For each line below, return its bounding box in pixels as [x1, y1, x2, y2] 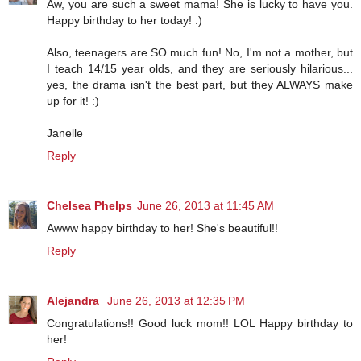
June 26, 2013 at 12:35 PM [107, 294, 245, 308]
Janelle [47, 127, 83, 140]
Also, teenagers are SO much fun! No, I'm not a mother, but [47, 46, 353, 60]
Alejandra [47, 294, 102, 308]
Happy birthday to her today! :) [47, 14, 202, 27]
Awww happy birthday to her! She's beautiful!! [47, 222, 278, 235]
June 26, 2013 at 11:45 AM [137, 199, 274, 213]
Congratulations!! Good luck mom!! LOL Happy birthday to [47, 317, 353, 330]
